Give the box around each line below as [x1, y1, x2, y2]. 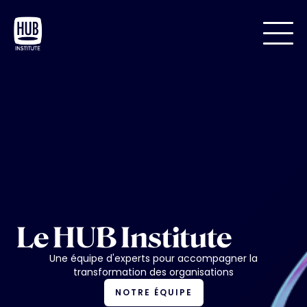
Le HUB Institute [16, 221, 232, 254]
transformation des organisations [73, 265, 234, 279]
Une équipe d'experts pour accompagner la [49, 251, 258, 265]
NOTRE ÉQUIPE [114, 286, 193, 298]
